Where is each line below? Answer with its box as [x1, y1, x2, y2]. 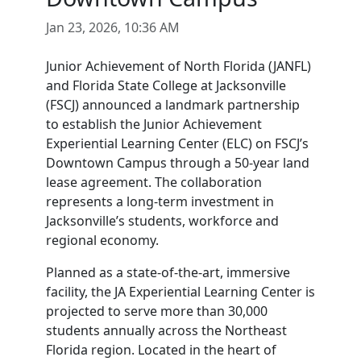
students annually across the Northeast [45, 322, 287, 339]
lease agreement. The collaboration [45, 173, 262, 191]
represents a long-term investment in [45, 193, 274, 210]
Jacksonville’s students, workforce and [45, 212, 279, 230]
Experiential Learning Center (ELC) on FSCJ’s [45, 135, 309, 152]
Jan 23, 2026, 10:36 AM [45, 19, 180, 36]
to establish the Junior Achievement [45, 115, 262, 133]
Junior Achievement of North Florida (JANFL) [45, 57, 311, 75]
